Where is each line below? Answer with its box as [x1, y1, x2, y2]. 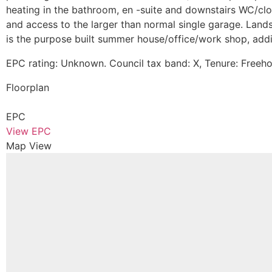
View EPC [6, 125, 51, 137]
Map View [6, 140, 52, 152]
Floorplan [6, 81, 49, 93]
